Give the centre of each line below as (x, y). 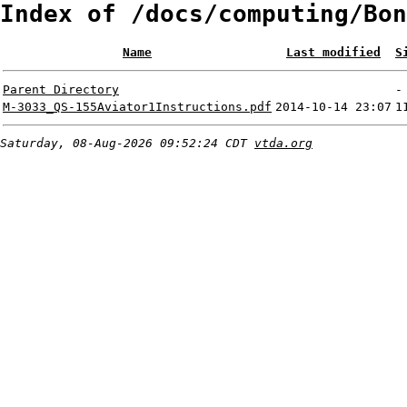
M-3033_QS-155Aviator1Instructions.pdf (137, 107)
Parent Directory (61, 90)
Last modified (333, 53)
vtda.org (283, 144)
